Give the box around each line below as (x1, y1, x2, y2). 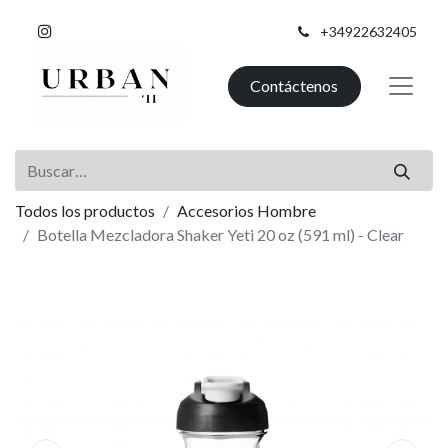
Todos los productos (15, 200, 155, 220)
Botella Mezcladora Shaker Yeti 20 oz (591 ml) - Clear (37, 224, 404, 244)
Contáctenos (250, 76, 339, 96)
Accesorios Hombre (177, 200, 316, 220)
